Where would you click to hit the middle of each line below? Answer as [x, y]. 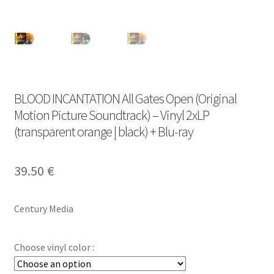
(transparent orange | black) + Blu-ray [103, 131]
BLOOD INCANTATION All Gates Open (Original [125, 98]
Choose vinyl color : [54, 247]
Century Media [43, 208]
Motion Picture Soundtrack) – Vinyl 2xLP [111, 115]
